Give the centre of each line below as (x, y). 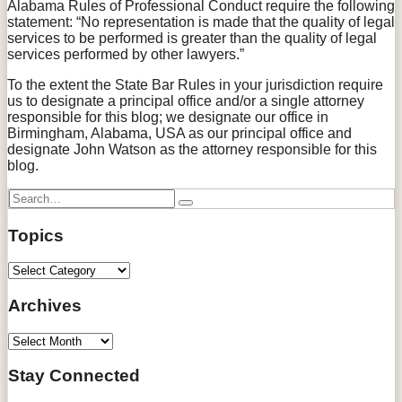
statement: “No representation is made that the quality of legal (201, 22)
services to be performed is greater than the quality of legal (192, 38)
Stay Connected (74, 376)
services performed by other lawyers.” (126, 54)
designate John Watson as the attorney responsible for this (192, 149)
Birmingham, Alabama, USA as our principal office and (179, 133)
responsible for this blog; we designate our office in (168, 117)
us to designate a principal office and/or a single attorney (186, 100)
